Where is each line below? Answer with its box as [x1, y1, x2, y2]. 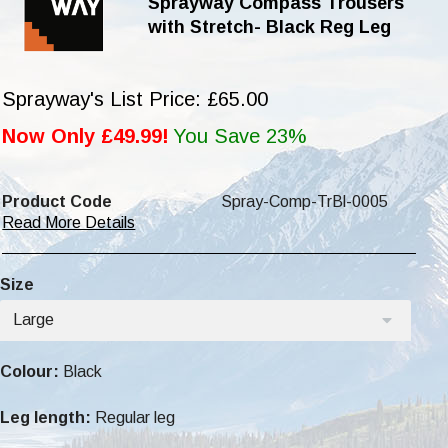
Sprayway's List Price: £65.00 [2, 87, 269, 110]
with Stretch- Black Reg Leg [147, 17, 391, 37]
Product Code [2, 192, 113, 210]
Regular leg [91, 408, 176, 426]
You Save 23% [173, 124, 308, 147]
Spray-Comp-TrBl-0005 [220, 192, 388, 210]
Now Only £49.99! [2, 124, 170, 147]
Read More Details [2, 213, 136, 231]
